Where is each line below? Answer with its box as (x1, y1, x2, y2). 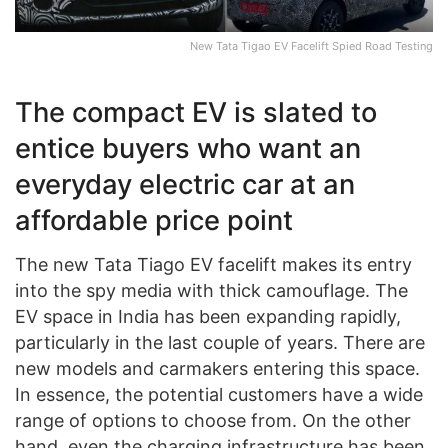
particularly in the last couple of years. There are (15, 332, 425, 354)
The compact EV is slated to (15, 95, 377, 129)
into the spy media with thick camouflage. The (15, 280, 408, 302)
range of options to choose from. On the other (15, 410, 411, 432)
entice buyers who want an (15, 131, 361, 165)
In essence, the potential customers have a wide (15, 384, 423, 406)
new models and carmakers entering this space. (15, 358, 420, 380)
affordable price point (15, 203, 293, 237)
